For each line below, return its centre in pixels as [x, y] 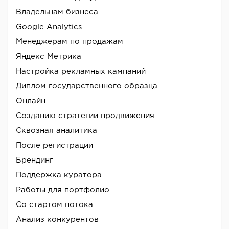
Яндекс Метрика [49, 56]
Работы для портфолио [63, 190]
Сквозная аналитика [56, 131]
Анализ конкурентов [57, 220]
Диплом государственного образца [87, 86]
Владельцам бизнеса [57, 12]
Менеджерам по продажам [70, 42]
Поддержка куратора [59, 175]
